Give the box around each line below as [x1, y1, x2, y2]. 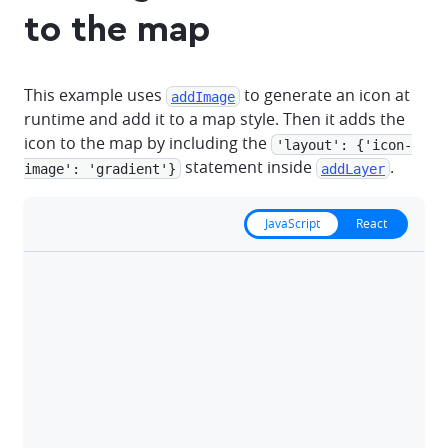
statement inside [181, 156, 316, 178]
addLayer [321, 160, 385, 176]
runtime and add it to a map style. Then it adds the [24, 108, 405, 130]
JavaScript [265, 215, 320, 232]
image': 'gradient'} [24, 160, 176, 176]
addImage [171, 88, 235, 104]
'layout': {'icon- [276, 136, 412, 152]
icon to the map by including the [24, 132, 271, 154]
